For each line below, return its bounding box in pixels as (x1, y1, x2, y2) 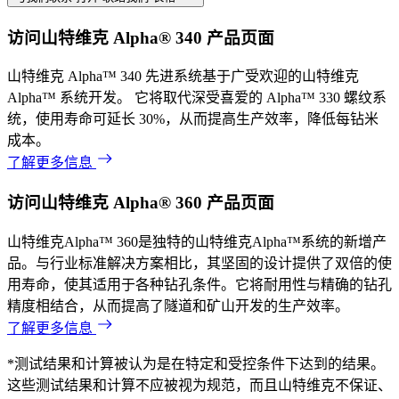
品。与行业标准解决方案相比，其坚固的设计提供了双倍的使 (7, 255, 392, 271)
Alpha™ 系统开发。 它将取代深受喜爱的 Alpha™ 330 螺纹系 (7, 90, 387, 106)
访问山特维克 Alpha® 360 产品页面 (7, 192, 274, 212)
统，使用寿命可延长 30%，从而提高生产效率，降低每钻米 (7, 111, 379, 127)
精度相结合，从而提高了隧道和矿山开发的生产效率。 (7, 297, 349, 313)
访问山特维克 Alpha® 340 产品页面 (7, 28, 274, 47)
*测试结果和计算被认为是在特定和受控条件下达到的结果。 (7, 355, 385, 371)
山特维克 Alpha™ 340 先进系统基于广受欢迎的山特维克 (7, 69, 359, 85)
